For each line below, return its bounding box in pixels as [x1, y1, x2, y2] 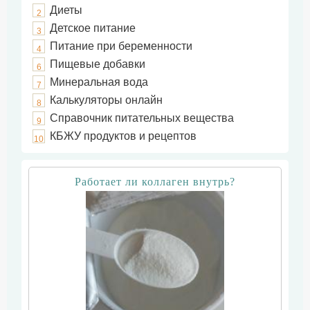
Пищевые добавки [50, 58, 146, 70]
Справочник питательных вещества [50, 112, 235, 124]
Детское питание [50, 22, 136, 34]
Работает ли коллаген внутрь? [75, 176, 235, 188]
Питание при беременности [50, 40, 193, 52]
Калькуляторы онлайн [50, 94, 163, 106]
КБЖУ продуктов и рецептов [50, 130, 197, 142]
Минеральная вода [50, 76, 149, 88]
